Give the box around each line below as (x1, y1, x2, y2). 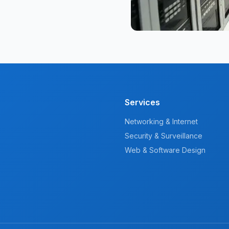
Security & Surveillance (125, 131, 202, 140)
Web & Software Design (125, 146, 205, 154)
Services (125, 97, 160, 107)
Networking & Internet (125, 117, 198, 126)
